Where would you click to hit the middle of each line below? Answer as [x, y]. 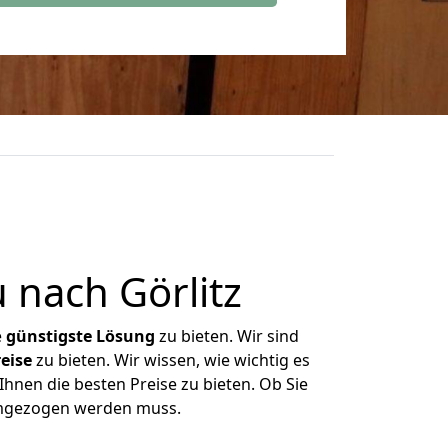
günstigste [49, 336]
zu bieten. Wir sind [227, 336]
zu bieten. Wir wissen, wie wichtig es [170, 360]
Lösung [125, 336]
